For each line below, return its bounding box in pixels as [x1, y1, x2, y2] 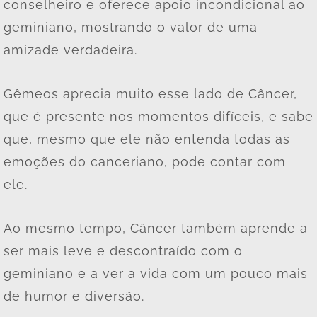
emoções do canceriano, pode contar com [4, 154, 286, 169]
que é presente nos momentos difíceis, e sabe [4, 108, 313, 124]
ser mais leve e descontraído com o [4, 243, 243, 258]
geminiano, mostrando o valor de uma [4, 19, 258, 35]
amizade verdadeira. [4, 42, 142, 57]
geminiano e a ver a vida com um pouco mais [4, 265, 308, 281]
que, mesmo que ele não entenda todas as [4, 131, 290, 146]
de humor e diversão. [4, 288, 149, 304]
